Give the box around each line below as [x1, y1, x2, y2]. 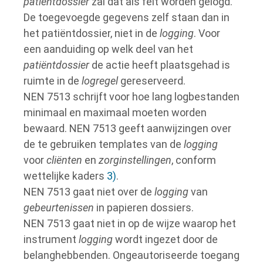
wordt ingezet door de [113, 233, 218, 245]
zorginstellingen [99, 154, 171, 166]
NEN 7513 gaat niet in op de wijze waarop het [23, 217, 236, 230]
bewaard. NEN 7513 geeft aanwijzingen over [23, 122, 231, 134]
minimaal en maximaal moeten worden [23, 106, 207, 119]
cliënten [46, 154, 82, 166]
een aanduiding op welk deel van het [23, 43, 193, 55]
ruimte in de [23, 75, 82, 87]
